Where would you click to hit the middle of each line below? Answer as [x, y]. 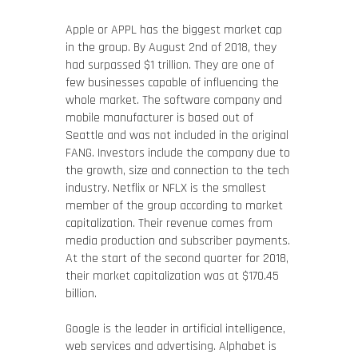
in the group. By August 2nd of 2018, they [171, 48]
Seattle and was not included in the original [177, 135]
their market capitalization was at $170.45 [172, 276]
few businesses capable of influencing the [172, 83]
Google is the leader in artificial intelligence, [175, 329]
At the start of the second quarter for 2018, [177, 259]
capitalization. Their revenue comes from [169, 223]
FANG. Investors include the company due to [177, 153]
